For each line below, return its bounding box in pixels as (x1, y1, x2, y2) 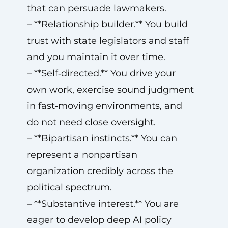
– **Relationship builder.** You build (26, 19, 188, 30)
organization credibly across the (26, 165, 173, 177)
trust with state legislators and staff (26, 35, 189, 46)
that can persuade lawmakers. (26, 3, 166, 14)
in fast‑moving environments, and (26, 100, 182, 111)
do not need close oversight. (26, 117, 156, 128)
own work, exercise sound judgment (26, 84, 194, 95)
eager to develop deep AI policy (26, 214, 172, 225)
